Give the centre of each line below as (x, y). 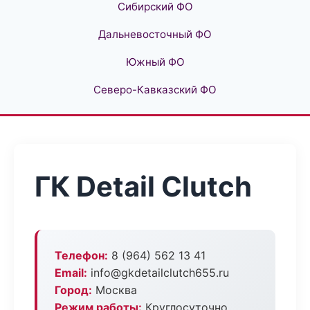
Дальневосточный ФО (155, 34)
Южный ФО (155, 62)
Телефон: (81, 255)
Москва (115, 290)
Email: (71, 273)
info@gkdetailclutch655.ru (158, 273)
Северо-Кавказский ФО (155, 90)
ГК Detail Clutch (143, 186)
